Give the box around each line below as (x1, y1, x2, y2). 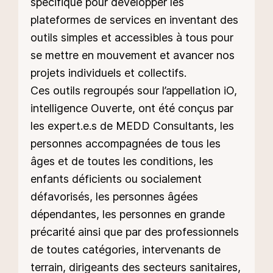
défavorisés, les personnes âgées (30, 190, 198, 203)
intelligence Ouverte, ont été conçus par (30, 101, 233, 115)
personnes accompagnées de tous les (30, 136, 221, 150)
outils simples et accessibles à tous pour (30, 30, 233, 44)
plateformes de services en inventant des (30, 13, 238, 26)
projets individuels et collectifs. (30, 66, 186, 79)
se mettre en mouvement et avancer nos (30, 48, 235, 62)
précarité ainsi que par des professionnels (30, 225, 239, 238)
